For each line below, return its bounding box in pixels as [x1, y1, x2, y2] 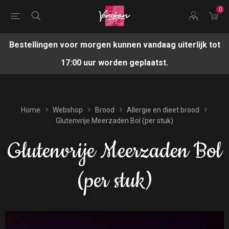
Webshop [52, 106, 83, 114]
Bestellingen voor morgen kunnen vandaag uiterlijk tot [9, 40, 220, 50]
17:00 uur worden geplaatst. [61, 58, 168, 67]
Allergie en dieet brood [126, 106, 199, 114]
